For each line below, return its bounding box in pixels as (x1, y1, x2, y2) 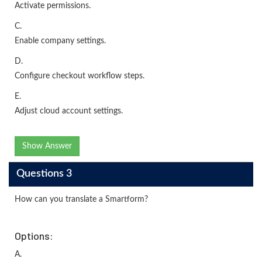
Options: (15, 229, 53, 242)
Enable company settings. (15, 36, 106, 45)
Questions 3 (16, 168, 72, 180)
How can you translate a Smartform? (15, 195, 148, 204)
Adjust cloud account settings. (15, 106, 123, 115)
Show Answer (22, 142, 72, 150)
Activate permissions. (15, 1, 91, 10)
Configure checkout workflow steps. (15, 71, 144, 80)
